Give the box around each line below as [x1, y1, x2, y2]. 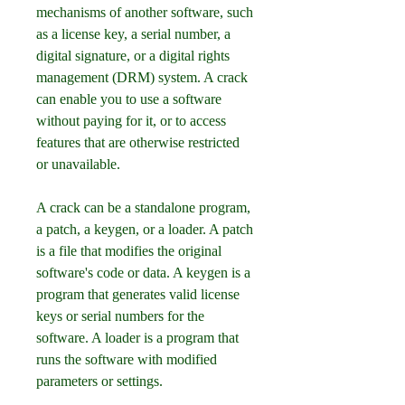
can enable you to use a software [36, 91, 221, 107]
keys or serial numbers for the [36, 308, 204, 324]
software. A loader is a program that [36, 330, 239, 345]
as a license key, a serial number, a [36, 26, 231, 42]
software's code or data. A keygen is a [36, 265, 250, 280]
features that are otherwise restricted [36, 135, 240, 150]
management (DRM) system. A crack [36, 70, 248, 85]
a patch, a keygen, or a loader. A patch [36, 221, 253, 237]
